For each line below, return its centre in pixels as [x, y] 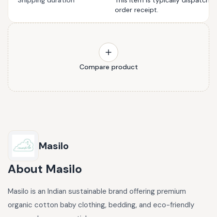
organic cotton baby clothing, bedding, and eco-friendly [101, 205]
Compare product [108, 67]
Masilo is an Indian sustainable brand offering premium [97, 191]
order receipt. [137, 10]
